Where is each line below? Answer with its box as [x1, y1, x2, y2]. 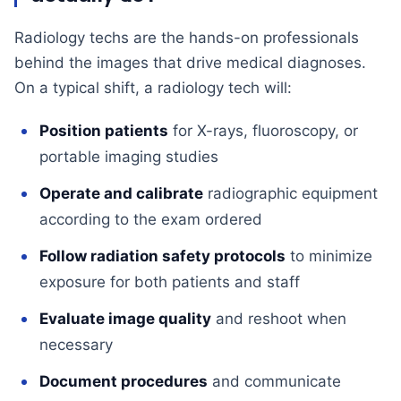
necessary [39, 336, 113, 354]
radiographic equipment [203, 184, 378, 202]
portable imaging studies [39, 148, 218, 166]
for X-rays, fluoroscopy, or [168, 122, 358, 140]
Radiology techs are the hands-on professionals [14, 29, 359, 47]
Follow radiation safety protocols [39, 247, 286, 265]
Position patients [39, 122, 168, 140]
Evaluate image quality [39, 310, 211, 328]
